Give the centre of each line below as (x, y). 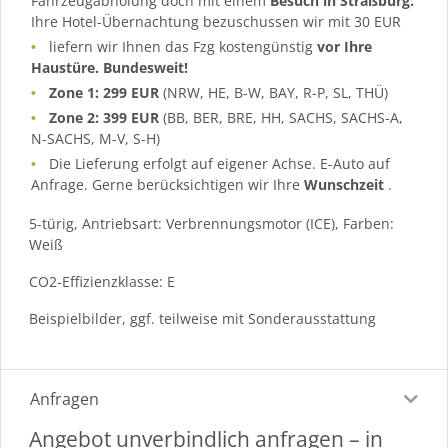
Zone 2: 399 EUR (104, 117)
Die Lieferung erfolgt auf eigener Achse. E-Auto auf (220, 163)
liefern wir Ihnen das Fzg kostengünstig (183, 46)
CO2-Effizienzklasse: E (102, 281)
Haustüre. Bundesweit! (109, 67)
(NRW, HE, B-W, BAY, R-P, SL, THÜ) (274, 92)
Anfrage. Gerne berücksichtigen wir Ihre (167, 184)
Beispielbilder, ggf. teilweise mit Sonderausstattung (202, 318)
